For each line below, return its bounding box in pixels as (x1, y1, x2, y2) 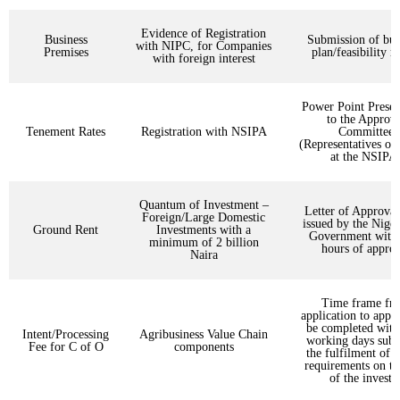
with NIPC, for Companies (136, 39, 271, 54)
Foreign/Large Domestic (142, 211, 265, 225)
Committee (337, 125, 394, 139)
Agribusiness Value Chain (139, 328, 268, 342)
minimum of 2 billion (148, 236, 259, 250)
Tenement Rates (26, 125, 105, 139)
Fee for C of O (28, 340, 104, 354)
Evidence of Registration (141, 27, 266, 41)
